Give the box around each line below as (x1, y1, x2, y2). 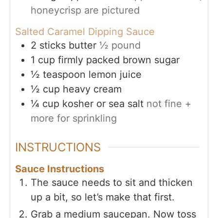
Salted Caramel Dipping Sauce (15, 25, 155, 37)
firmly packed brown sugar (58, 54, 180, 66)
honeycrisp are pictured (31, 4, 140, 16)
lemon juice (89, 68, 142, 80)
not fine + (146, 97, 191, 109)
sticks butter (39, 39, 96, 51)
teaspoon (43, 68, 86, 80)
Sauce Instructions (15, 163, 104, 175)
